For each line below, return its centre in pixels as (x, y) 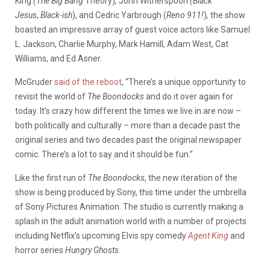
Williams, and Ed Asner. (58, 58)
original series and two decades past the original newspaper (128, 140)
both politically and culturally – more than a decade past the (128, 125)
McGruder (35, 82)
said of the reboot (88, 82)
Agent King (208, 235)
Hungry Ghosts (92, 250)
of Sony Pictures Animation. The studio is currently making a (129, 206)
